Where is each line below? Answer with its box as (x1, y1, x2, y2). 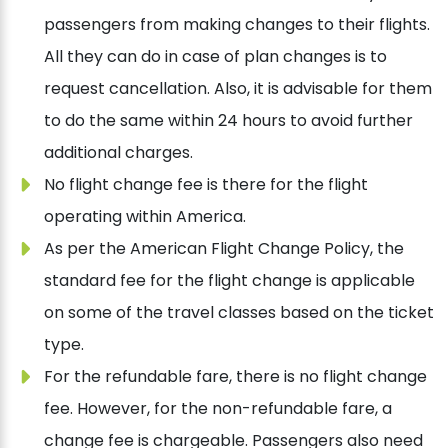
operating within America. (44, 205, 246, 229)
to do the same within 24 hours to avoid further (44, 109, 413, 133)
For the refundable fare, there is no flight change (44, 365, 427, 389)
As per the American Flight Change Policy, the (44, 237, 404, 261)
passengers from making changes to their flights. (44, 13, 430, 37)
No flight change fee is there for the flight (44, 173, 368, 197)
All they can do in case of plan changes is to (44, 45, 387, 69)
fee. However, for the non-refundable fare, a (44, 397, 392, 421)
